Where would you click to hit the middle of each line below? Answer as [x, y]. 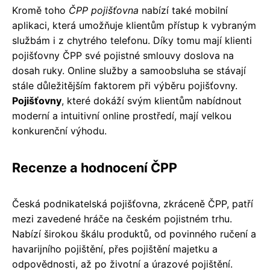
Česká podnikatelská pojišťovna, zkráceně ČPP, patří [133, 204]
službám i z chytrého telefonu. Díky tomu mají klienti [132, 41]
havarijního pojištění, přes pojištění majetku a [115, 249]
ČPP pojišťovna [104, 11]
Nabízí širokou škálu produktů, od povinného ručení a [134, 234]
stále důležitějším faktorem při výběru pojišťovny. [125, 86]
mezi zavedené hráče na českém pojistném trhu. [122, 219]
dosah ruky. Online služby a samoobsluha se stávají [129, 71]
